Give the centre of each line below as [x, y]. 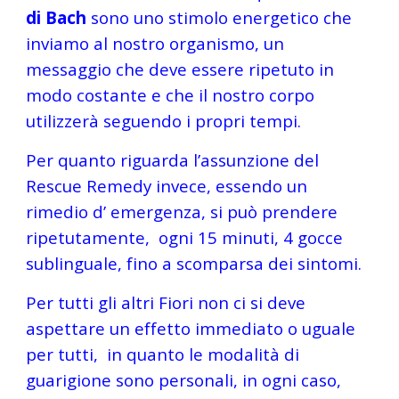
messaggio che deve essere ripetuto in [180, 69]
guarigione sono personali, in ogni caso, [184, 380]
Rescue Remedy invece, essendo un [167, 186]
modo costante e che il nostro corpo [171, 95]
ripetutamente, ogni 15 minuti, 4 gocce [185, 237]
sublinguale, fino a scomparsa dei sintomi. [194, 263]
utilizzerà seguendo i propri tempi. [164, 121]
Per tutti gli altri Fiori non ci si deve [166, 302]
